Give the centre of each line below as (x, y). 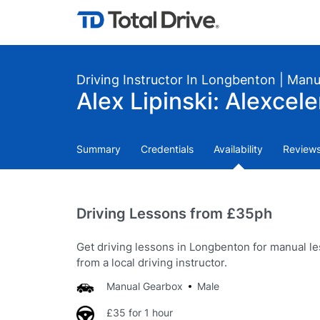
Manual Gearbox (145, 286)
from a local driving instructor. (152, 262)
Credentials (167, 149)
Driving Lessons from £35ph (174, 214)
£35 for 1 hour (140, 312)
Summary (99, 149)
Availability (238, 149)
